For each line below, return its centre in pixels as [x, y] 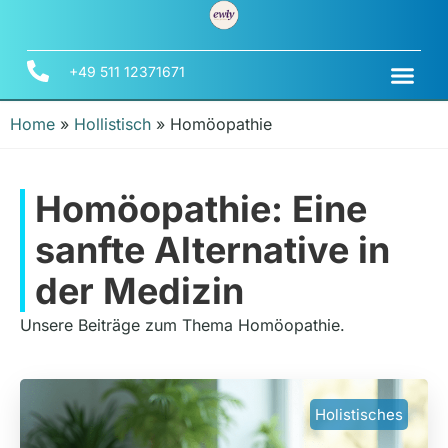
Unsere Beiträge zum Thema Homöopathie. [182, 324]
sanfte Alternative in [212, 249]
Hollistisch [112, 123]
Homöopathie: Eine [201, 208]
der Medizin [139, 290]
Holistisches [359, 414]
